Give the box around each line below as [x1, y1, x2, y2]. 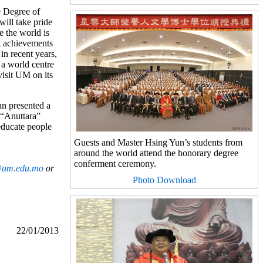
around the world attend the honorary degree [74, 148, 238, 158]
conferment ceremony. [74, 159, 156, 168]
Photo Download [133, 175, 196, 185]
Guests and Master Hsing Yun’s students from [74, 137, 242, 147]
